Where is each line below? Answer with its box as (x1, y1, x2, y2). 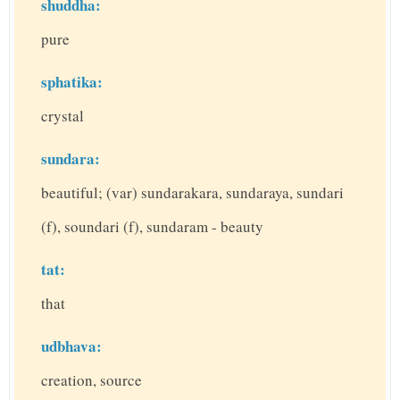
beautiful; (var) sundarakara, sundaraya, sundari (41, 182, 344, 204)
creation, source (41, 370, 142, 391)
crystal (41, 105, 84, 127)
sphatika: (41, 71, 103, 94)
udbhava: (41, 335, 102, 358)
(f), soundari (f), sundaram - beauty (41, 216, 263, 237)
